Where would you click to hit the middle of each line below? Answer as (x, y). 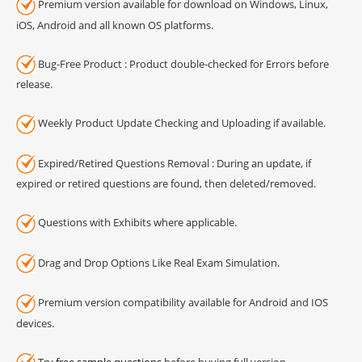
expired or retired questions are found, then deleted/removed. (166, 184)
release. (34, 84)
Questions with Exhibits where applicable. (136, 223)
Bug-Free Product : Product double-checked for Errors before (182, 63)
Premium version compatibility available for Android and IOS (182, 303)
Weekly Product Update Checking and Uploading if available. (181, 123)
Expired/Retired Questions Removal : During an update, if (173, 163)
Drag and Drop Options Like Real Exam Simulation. (158, 262)
